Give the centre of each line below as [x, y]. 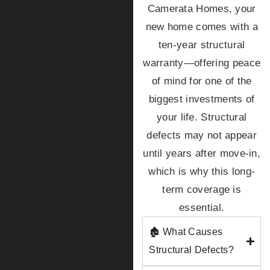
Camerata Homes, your [202, 8]
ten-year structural [202, 45]
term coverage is [202, 189]
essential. [202, 207]
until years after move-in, [202, 153]
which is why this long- [202, 171]
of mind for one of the [202, 81]
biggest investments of [202, 99]
